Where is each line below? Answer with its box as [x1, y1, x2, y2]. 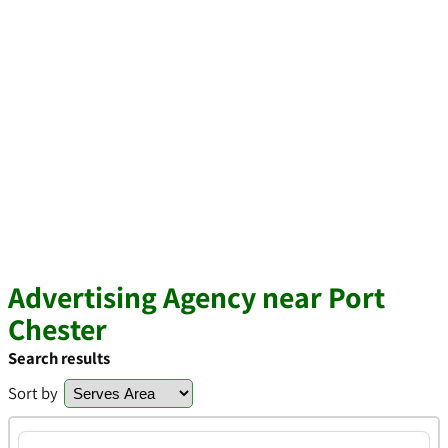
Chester [8, 309, 107, 349]
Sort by [8, 382, 58, 404]
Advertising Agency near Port [8, 277, 385, 317]
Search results [8, 347, 110, 369]
